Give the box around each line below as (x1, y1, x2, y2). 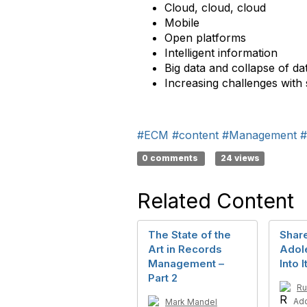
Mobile (164, 16, 199, 29)
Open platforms (164, 31, 246, 45)
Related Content (137, 188, 294, 213)
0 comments (142, 153, 201, 163)
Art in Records (148, 243, 222, 256)
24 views (220, 153, 260, 163)
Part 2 (148, 271, 177, 284)
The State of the (148, 228, 231, 241)
